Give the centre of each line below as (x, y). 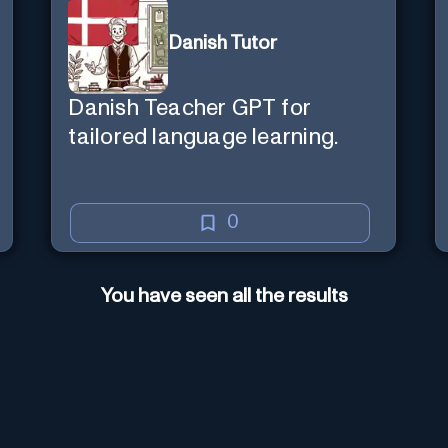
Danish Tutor (223, 44)
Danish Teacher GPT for (190, 108)
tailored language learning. (203, 137)
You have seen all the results (224, 295)
